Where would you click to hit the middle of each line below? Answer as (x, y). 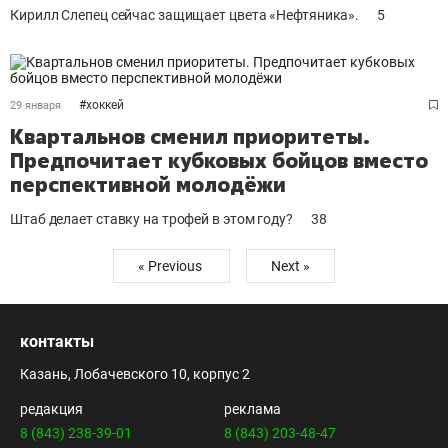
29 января (35, 105)
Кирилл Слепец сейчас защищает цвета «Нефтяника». (185, 15)
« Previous (171, 266)
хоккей (105, 105)
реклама (252, 409)
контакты (57, 341)
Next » (290, 266)
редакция (51, 409)
